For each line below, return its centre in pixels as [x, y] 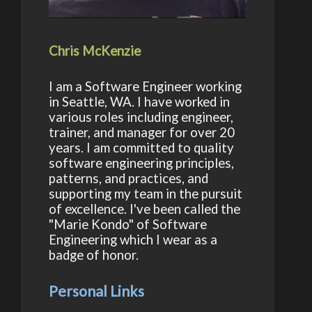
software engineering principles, [141, 163]
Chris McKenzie [94, 50]
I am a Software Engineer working [145, 87]
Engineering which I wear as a [133, 240]
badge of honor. [93, 255]
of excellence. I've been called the [144, 209]
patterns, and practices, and [128, 179]
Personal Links [96, 291]
